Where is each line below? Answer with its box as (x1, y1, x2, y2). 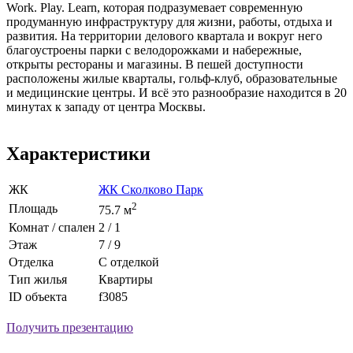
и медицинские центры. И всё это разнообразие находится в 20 (6, 85, 347, 99)
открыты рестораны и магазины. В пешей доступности (6, 57, 303, 71)
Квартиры (98, 273, 153, 287)
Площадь (9, 202, 58, 216)
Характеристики (6, 143, 150, 165)
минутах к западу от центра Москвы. (6, 99, 206, 113)
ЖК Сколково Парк (98, 183, 203, 197)
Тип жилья (9, 273, 67, 287)
